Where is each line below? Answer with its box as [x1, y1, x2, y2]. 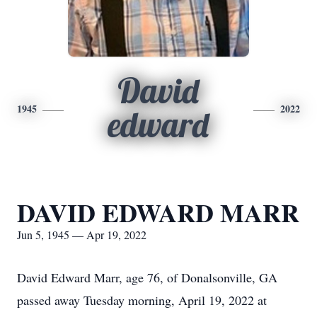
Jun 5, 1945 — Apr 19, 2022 [17, 227, 146, 242]
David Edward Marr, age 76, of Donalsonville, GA [17, 269, 277, 286]
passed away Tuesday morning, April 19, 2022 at [17, 292, 267, 309]
